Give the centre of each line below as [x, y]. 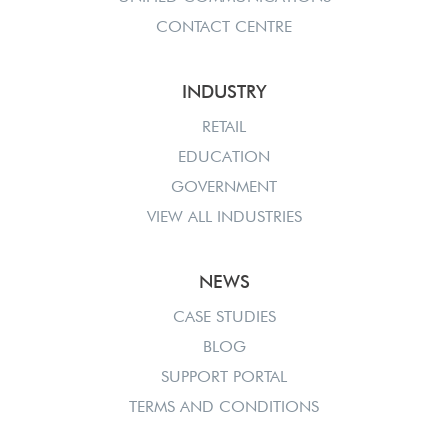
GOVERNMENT [224, 186]
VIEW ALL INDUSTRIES [224, 216]
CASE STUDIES [224, 316]
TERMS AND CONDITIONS [224, 406]
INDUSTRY [224, 91]
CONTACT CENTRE [224, 26]
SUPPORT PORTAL [224, 376]
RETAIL [224, 126]
